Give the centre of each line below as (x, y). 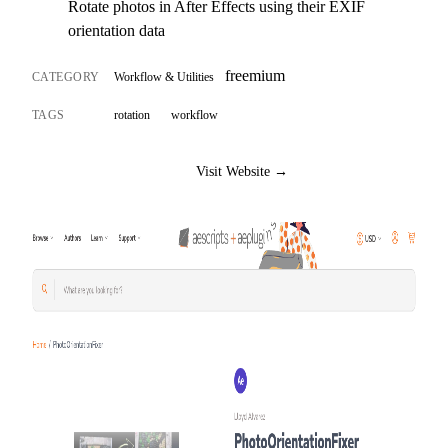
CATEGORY (66, 77)
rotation (132, 114)
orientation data (116, 30)
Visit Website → (242, 171)
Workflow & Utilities (164, 77)
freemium (254, 75)
